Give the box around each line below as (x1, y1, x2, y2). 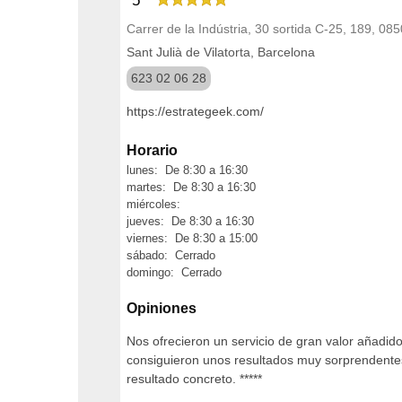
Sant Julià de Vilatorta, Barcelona (127, 44, 315, 59)
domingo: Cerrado (127, 265, 222, 279)
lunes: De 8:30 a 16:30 (127, 162, 248, 177)
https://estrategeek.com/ (127, 103, 264, 118)
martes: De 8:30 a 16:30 (127, 179, 256, 194)
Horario (127, 142, 178, 158)
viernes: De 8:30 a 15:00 (127, 231, 258, 245)
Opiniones (127, 301, 197, 316)
